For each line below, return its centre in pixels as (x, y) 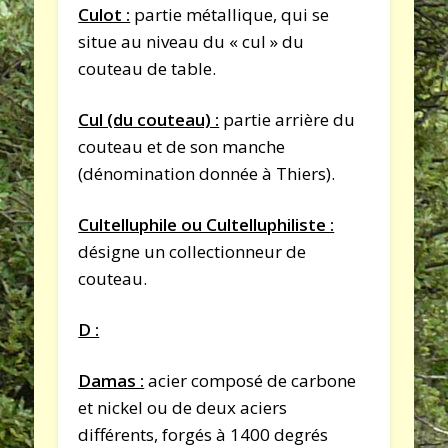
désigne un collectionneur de (192, 251)
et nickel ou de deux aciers (183, 407)
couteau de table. (147, 68)
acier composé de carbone (250, 380)
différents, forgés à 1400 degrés (203, 434)
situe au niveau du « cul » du (191, 41)
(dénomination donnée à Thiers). (207, 173)
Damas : (111, 380)
